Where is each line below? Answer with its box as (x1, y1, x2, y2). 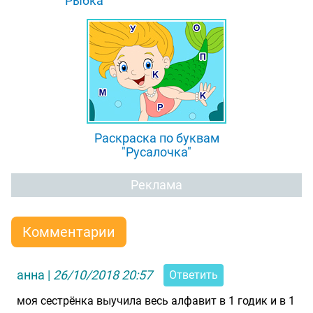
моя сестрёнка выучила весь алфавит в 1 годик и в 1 (17, 294, 295, 307)
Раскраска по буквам (94, 131, 219, 145)
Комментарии (22, 224, 115, 240)
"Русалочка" (122, 145, 191, 159)
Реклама (131, 177, 182, 192)
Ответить (169, 268, 218, 282)
